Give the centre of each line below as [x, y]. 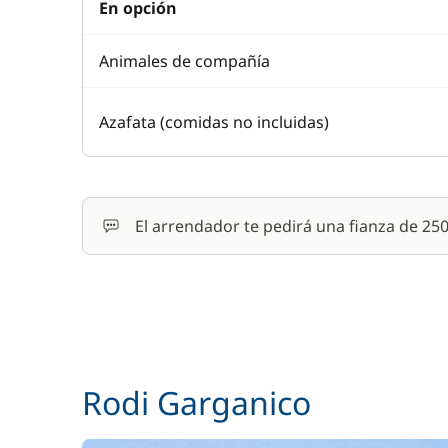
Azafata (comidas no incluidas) [214, 122]
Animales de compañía [184, 61]
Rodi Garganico [196, 402]
